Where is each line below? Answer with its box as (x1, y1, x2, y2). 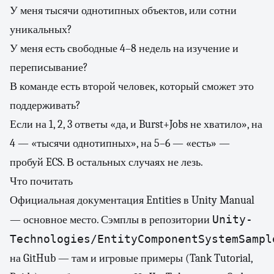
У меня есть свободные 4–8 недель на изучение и (10, 42, 239, 55)
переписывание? (10, 61, 88, 74)
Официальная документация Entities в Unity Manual (10, 194, 254, 207)
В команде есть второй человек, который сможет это (10, 80, 254, 93)
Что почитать (10, 175, 73, 188)
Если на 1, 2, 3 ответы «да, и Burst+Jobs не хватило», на (10, 118, 262, 131)
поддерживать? (10, 99, 81, 112)
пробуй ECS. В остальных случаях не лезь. (10, 156, 203, 169)
